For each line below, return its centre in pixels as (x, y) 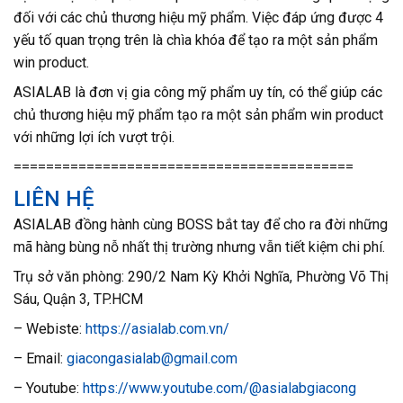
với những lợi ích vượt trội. (94, 138)
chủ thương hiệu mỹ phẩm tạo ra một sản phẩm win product (198, 115)
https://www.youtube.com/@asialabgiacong (219, 389)
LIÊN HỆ (54, 199)
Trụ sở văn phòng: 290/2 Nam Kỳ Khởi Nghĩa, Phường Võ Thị (201, 277)
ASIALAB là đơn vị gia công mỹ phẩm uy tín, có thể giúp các (198, 93)
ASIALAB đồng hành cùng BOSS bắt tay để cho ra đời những (201, 225)
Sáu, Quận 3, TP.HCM (78, 300)
